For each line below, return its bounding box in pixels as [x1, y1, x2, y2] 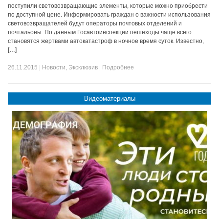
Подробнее [102, 64, 134, 71]
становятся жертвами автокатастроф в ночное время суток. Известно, [8, 38, 204, 44]
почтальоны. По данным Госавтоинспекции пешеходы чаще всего [8, 29, 192, 36]
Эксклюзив [68, 64, 98, 71]
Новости [42, 64, 66, 71]
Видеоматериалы [84, 95, 135, 102]
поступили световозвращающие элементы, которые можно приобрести [8, 2, 208, 9]
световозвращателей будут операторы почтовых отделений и [8, 20, 182, 27]
